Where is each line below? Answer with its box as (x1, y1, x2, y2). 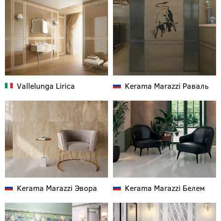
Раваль (181, 80, 209, 91)
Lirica (54, 80, 75, 91)
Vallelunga (17, 80, 54, 91)
